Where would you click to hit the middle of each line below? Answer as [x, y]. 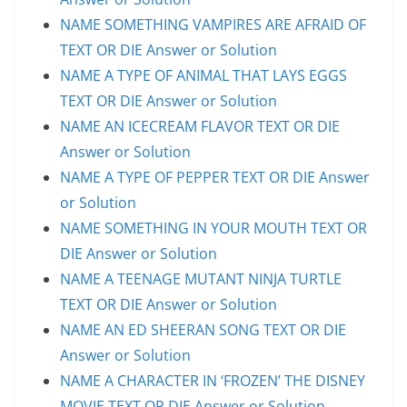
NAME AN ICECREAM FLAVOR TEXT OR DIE [200, 126]
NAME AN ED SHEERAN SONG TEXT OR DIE [203, 329]
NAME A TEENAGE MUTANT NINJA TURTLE [201, 278]
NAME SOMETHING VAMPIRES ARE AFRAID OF [213, 24]
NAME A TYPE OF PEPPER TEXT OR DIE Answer [215, 177]
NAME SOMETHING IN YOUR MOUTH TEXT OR [213, 228]
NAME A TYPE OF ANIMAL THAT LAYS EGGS [203, 75]
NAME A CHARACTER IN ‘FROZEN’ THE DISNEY [213, 380]
